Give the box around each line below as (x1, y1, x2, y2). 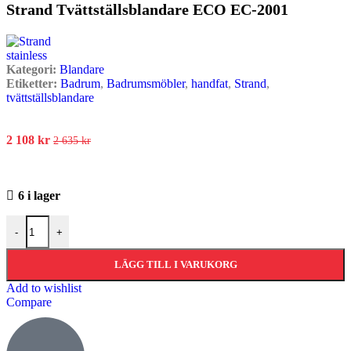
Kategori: (6, 63, 56, 76)
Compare (6, 295, 52, 309)
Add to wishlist (6, 281, 81, 295)
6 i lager (17, 189, 60, 202)
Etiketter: (6, 77, 57, 90)
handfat (191, 77, 228, 90)
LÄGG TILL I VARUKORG (114, 259, 237, 270)
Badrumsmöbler (107, 77, 185, 90)
